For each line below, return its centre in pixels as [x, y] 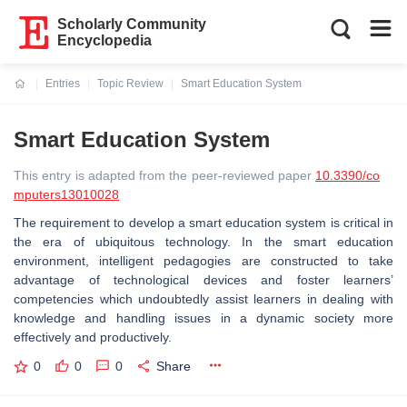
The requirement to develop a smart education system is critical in [203, 223]
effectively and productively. [94, 337]
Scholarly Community [132, 24]
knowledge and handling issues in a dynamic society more [203, 318]
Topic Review [130, 84]
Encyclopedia [105, 40]
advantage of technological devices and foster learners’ [203, 280]
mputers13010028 [66, 194]
